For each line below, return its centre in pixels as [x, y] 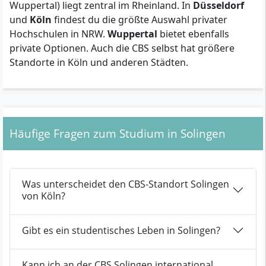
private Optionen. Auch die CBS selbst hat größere [122, 48]
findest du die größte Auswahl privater [140, 20]
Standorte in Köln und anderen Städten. [99, 63]
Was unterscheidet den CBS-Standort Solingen [126, 184]
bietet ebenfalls [193, 34]
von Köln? [44, 196]
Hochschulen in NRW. [58, 34]
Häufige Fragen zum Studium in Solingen [118, 134]
